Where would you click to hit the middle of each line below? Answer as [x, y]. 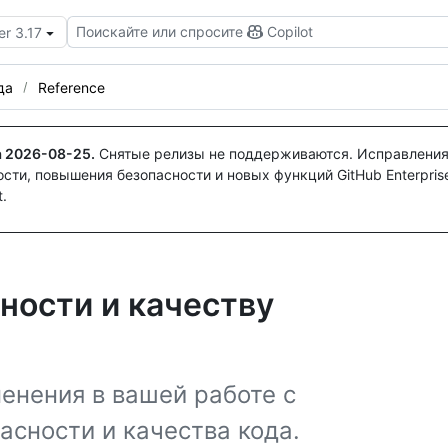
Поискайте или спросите [159, 31]
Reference [71, 87]
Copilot [290, 31]
